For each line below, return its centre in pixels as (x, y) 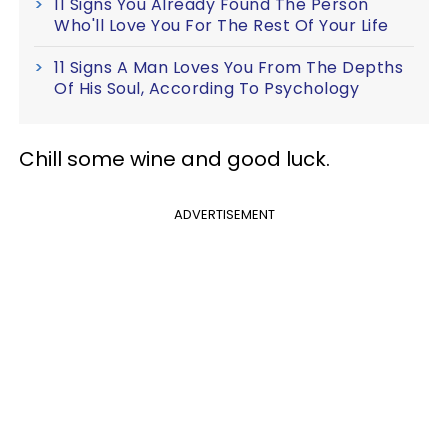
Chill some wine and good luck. (174, 159)
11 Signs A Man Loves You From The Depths (228, 67)
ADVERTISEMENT (224, 214)
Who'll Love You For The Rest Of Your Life (221, 25)
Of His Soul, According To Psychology (206, 88)
